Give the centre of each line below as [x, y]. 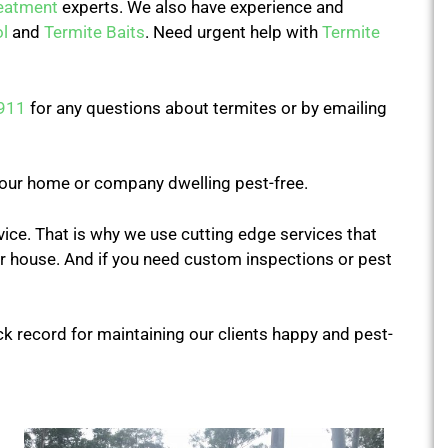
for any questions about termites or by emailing [206, 107]
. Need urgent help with [233, 32]
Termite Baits [94, 32]
